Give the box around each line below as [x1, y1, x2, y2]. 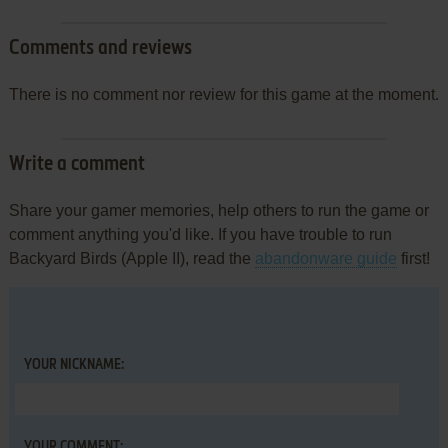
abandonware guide [254, 250, 397, 268]
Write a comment [8, 155, 145, 176]
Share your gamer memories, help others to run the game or [8, 202, 429, 220]
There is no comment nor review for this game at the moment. [8, 86, 439, 104]
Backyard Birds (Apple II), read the [8, 250, 255, 268]
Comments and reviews [8, 39, 192, 60]
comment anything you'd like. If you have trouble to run [8, 226, 392, 244]
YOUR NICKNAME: [23, 358, 124, 373]
